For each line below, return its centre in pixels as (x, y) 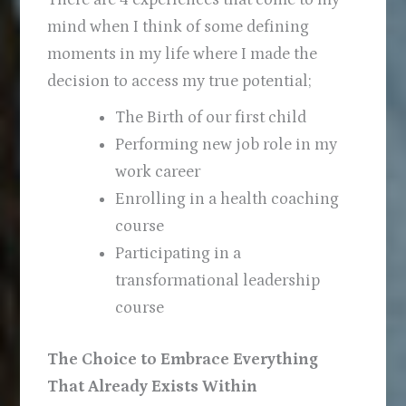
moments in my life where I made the (183, 53)
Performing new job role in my (227, 144)
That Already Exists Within (153, 387)
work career (158, 171)
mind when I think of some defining (179, 26)
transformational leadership (218, 280)
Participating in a (179, 253)
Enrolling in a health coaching (227, 198)
